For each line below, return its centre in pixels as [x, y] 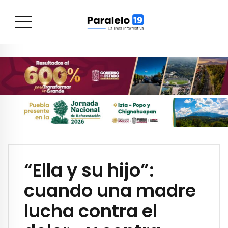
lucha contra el [91, 211]
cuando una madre [110, 191]
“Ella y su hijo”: [89, 170]
